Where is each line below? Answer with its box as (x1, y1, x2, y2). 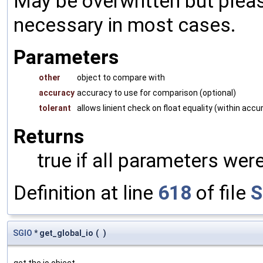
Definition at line (14, 181, 158, 204)
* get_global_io (32, 228, 93, 238)
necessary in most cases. (14, 13, 236, 36)
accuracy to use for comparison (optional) (77, 87, 236, 97)
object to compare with (77, 72, 165, 82)
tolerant (39, 103, 71, 113)
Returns (14, 124, 84, 148)
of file (191, 181, 251, 204)
